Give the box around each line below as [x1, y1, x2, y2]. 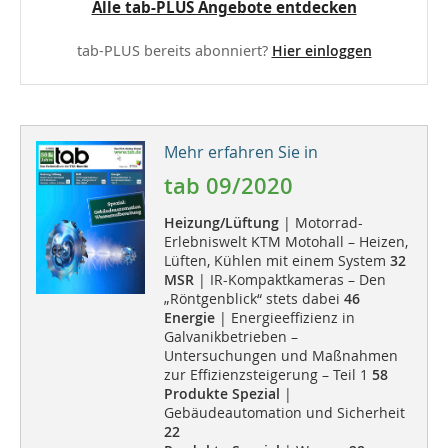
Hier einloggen [271, 40, 372, 60]
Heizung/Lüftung [163, 212, 279, 232]
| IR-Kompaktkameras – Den [193, 269, 386, 289]
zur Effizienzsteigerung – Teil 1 [163, 364, 372, 384]
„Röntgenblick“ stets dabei [163, 288, 344, 308]
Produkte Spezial [163, 383, 280, 403]
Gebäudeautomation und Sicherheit [163, 402, 405, 422]
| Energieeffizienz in [214, 307, 355, 327]
